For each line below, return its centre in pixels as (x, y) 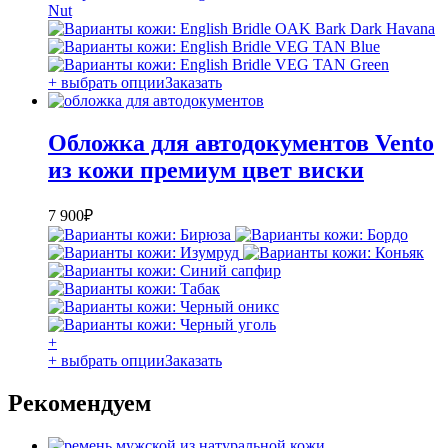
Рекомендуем (79, 402)
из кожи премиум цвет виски (206, 170)
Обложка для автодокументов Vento (241, 143)
